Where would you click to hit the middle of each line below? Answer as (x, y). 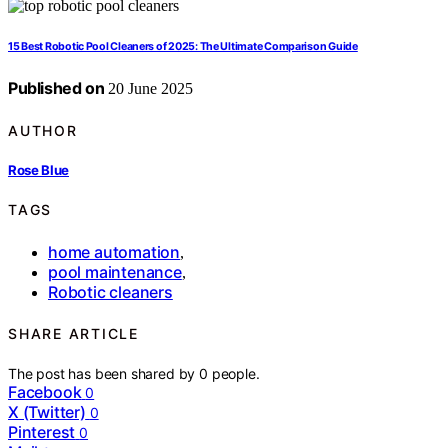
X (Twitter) (47, 412)
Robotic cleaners (110, 291)
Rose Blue (39, 169)
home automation (114, 251)
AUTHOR (43, 130)
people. (235, 374)
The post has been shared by (104, 374)
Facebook (45, 392)
